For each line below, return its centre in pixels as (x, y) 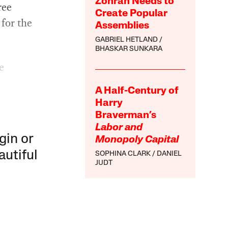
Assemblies (122, 26)
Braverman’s (126, 116)
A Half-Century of (137, 91)
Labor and (119, 128)
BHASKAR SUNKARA (129, 49)
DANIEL (169, 154)
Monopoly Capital (137, 140)
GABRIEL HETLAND (127, 40)
